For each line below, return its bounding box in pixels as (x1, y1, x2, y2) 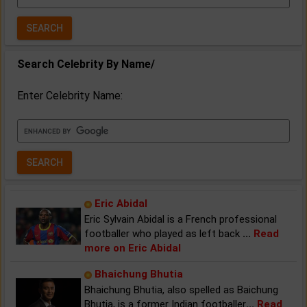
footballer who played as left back (84, 227, 243, 240)
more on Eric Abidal (84, 241, 181, 254)
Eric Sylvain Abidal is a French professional (84, 212, 277, 225)
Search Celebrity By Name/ (17, 57, 155, 71)
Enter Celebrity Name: (17, 88, 123, 102)
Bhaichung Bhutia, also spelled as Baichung (84, 283, 278, 296)
